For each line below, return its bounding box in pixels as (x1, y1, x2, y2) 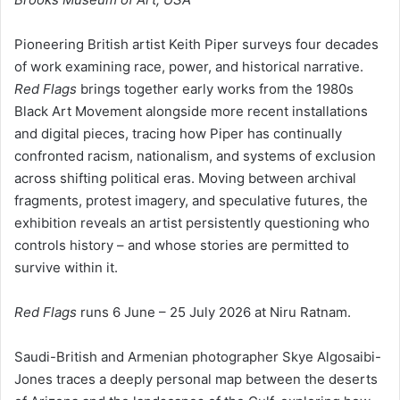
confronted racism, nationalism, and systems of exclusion (14, 146, 376, 164)
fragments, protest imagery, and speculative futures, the (14, 191, 368, 209)
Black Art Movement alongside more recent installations (14, 102, 368, 120)
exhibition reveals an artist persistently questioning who (14, 213, 370, 231)
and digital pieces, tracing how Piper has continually (14, 124, 342, 142)
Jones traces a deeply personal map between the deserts (14, 370, 378, 387)
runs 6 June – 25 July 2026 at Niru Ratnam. (77, 303, 351, 321)
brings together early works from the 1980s (77, 79, 354, 97)
